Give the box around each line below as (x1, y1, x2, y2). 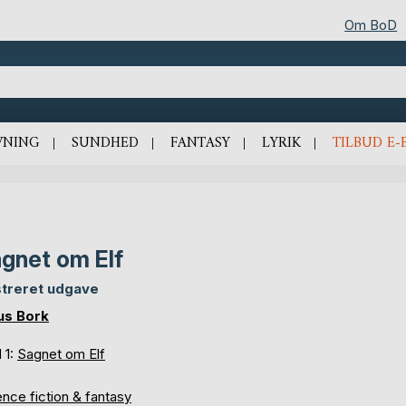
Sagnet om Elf (17, 345, 105, 363)
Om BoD (344, 15, 398, 34)
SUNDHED (71, 130, 139, 157)
